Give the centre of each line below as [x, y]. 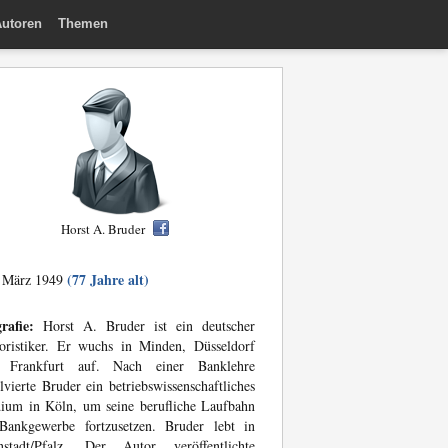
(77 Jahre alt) [108, 279]
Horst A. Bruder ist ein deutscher [144, 325]
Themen [83, 23]
